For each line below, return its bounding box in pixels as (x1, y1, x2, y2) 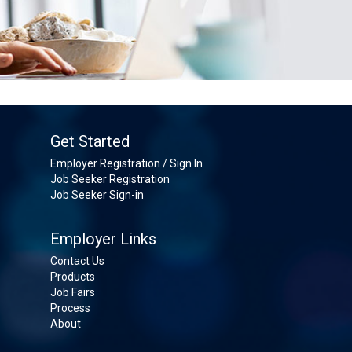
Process (50, 302, 90, 314)
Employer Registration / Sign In (50, 157, 203, 170)
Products (50, 270, 95, 283)
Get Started (50, 132, 130, 151)
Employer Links (50, 229, 156, 248)
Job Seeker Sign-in (50, 189, 144, 201)
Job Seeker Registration (50, 173, 170, 185)
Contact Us (50, 255, 104, 267)
